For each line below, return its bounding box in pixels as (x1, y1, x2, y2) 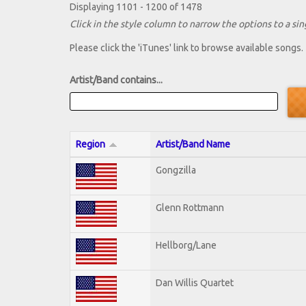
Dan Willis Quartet (156, 277, 234, 288)
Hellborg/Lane (156, 239, 217, 251)
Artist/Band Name (156, 138, 230, 150)
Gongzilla (156, 164, 196, 176)
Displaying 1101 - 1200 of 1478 (70, 1, 202, 13)
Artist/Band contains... (70, 74, 163, 86)
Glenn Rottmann (156, 201, 224, 213)
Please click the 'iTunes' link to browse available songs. (70, 42, 303, 54)
